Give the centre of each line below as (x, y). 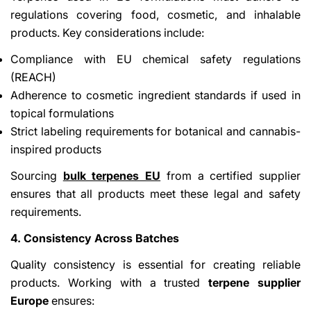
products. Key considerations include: (107, 32)
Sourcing (37, 175)
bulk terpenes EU (112, 175)
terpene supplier (255, 282)
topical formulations (62, 113)
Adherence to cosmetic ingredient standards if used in (155, 95)
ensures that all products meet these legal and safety (155, 193)
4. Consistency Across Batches (95, 238)
